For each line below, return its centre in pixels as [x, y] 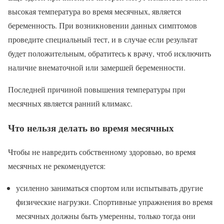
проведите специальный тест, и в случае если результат [103, 39]
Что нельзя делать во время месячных [91, 127]
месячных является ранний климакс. [70, 103]
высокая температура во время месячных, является [94, 11]
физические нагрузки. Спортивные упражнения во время [114, 202]
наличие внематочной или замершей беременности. [97, 67]
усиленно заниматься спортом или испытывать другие [109, 188]
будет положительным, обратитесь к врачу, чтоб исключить [109, 53]
